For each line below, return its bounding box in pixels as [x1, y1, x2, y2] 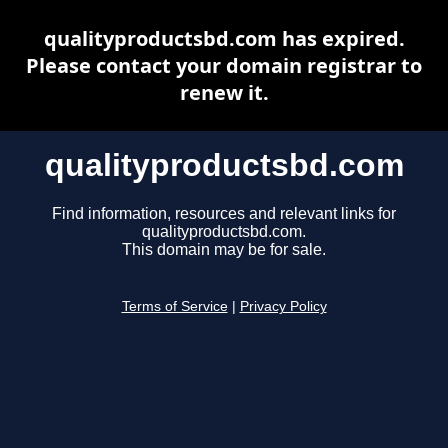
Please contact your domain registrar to [26, 52, 422, 79]
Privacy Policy [239, 299, 327, 315]
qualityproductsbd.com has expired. [43, 25, 405, 52]
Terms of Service [121, 299, 228, 315]
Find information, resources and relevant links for [52, 205, 396, 223]
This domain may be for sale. [122, 241, 326, 259]
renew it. [179, 79, 269, 106]
